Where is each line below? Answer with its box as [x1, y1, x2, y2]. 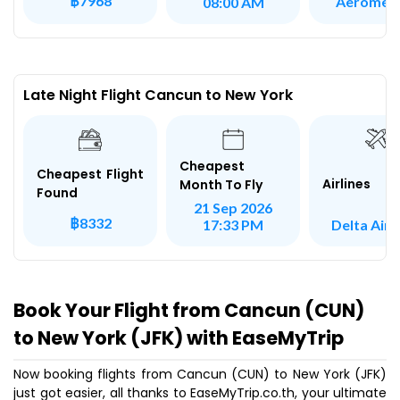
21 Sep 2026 [194, 199, 272, 216]
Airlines [322, 174, 371, 193]
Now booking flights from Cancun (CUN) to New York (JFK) [13, 365, 387, 383]
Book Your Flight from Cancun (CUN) [13, 297, 364, 323]
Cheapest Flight [37, 165, 144, 184]
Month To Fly [179, 176, 262, 194]
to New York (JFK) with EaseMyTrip [13, 325, 344, 351]
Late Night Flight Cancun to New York [23, 84, 293, 105]
